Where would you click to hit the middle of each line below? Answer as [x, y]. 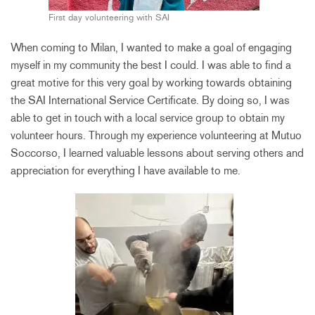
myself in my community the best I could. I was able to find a [151, 65]
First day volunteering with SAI [109, 17]
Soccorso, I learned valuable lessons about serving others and [157, 153]
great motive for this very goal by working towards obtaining [151, 82]
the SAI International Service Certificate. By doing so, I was [150, 100]
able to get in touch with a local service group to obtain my [148, 117]
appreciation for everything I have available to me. [126, 170]
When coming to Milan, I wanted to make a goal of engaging [151, 47]
